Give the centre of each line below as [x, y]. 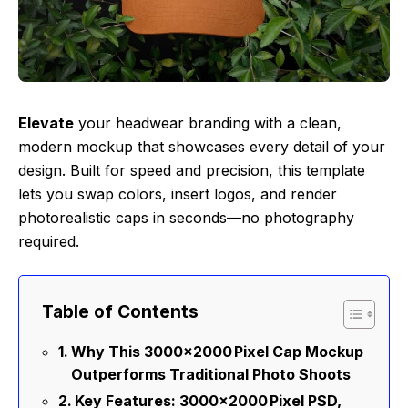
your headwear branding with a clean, [208, 123]
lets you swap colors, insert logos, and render [178, 194]
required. [49, 242]
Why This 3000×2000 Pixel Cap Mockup [218, 352]
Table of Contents [120, 312]
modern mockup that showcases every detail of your [202, 147]
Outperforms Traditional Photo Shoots [211, 375]
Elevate [46, 123]
